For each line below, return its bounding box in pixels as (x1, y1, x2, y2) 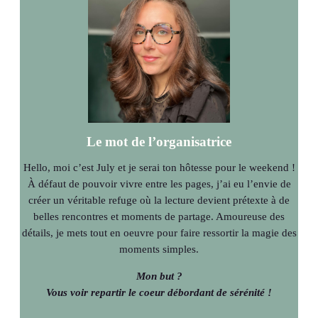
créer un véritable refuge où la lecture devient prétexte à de (28, 194, 290, 207)
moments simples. (119, 243, 199, 256)
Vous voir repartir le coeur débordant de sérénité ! (46, 286, 272, 298)
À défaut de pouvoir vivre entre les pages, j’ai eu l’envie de (27, 178, 291, 190)
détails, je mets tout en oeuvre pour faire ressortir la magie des (21, 227, 297, 239)
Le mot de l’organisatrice (87, 134, 231, 150)
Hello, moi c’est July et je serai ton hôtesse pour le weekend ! (23, 162, 295, 174)
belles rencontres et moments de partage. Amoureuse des (33, 211, 285, 223)
